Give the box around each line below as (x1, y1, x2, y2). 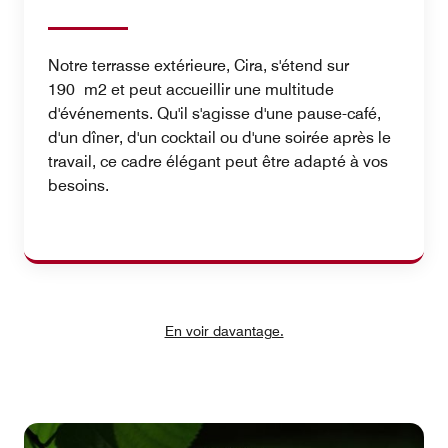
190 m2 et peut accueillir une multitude (48, 79, 334, 99)
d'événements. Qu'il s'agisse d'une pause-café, (48, 103, 381, 123)
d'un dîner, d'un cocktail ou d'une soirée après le (48, 127, 391, 147)
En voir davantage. (164, 322, 284, 339)
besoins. (48, 175, 109, 195)
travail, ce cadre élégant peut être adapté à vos (48, 151, 388, 171)
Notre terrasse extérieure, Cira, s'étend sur (48, 55, 349, 75)
